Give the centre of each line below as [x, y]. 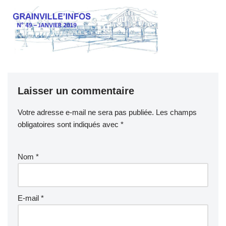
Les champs [176, 112]
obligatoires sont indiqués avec [69, 124]
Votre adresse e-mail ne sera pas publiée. [86, 112]
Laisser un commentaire [76, 91]
